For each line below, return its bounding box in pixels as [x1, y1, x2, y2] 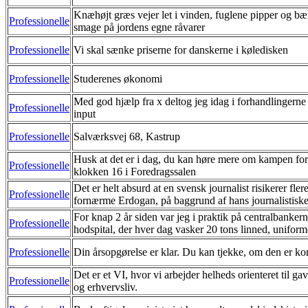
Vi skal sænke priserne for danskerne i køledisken [74, 43, 288, 56]
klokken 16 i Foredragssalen [74, 165, 196, 177]
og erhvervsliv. [74, 280, 137, 293]
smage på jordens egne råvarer [74, 21, 205, 33]
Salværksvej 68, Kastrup [74, 130, 180, 142]
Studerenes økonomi [74, 72, 162, 85]
